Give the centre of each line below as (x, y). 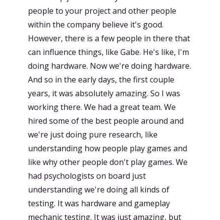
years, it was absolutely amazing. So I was (104, 93)
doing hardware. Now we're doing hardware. (110, 66)
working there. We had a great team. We (102, 107)
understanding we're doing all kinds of (99, 190)
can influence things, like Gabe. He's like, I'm (109, 52)
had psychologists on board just (87, 176)
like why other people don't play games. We (108, 162)
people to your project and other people (102, 11)
